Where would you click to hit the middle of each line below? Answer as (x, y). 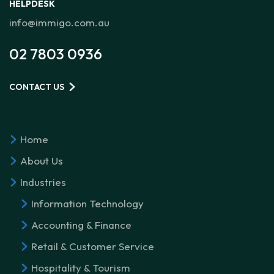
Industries (43, 182)
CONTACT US (37, 87)
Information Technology (87, 203)
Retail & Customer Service (93, 246)
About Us (42, 160)
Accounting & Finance (81, 224)
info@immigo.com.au (59, 22)
